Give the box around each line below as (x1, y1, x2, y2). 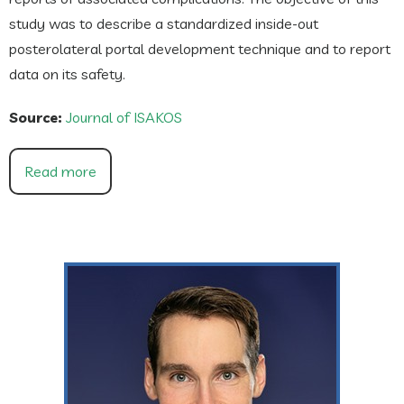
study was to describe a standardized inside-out (9, 14, 318, 32)
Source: (9, 107, 66, 126)
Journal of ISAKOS (66, 107, 182, 126)
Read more (24, 161, 96, 180)
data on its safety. (9, 64, 125, 83)
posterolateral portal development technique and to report (9, 39, 390, 58)
